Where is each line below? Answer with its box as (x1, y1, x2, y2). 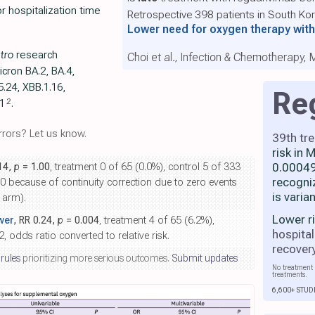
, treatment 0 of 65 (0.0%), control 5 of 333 (50, 161, 240, 173)
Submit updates (172, 252, 238, 264)
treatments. (272, 270, 307, 280)
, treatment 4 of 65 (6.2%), (99, 214, 214, 226)
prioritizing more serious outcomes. (20, 252, 172, 264)
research (13, 49, 58, 61)
